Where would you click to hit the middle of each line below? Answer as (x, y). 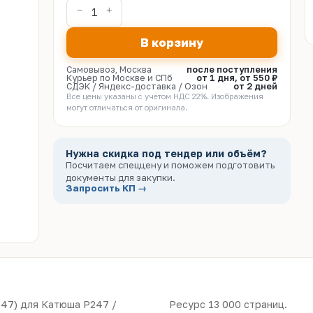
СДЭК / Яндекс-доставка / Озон (137, 86)
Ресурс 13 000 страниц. (228, 304)
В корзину (172, 43)
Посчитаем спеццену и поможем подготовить (170, 165)
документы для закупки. (121, 177)
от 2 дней (255, 86)
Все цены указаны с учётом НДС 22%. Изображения (165, 96)
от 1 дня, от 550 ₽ (237, 78)
